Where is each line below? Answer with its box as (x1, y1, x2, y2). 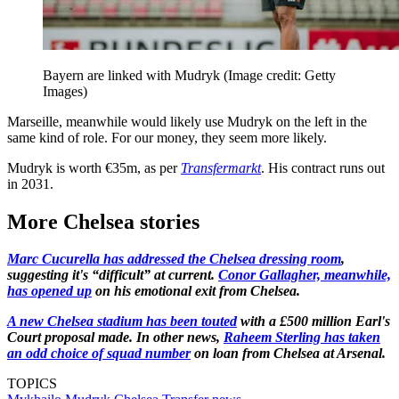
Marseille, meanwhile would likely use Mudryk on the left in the (7, 113, 367, 129)
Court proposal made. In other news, (7, 330, 224, 346)
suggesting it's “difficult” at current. (7, 267, 218, 283)
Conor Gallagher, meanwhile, (218, 267, 391, 283)
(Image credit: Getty (224, 67, 336, 83)
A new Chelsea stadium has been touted (7, 313, 237, 330)
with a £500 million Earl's (237, 313, 390, 330)
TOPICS (7, 376, 57, 392)
